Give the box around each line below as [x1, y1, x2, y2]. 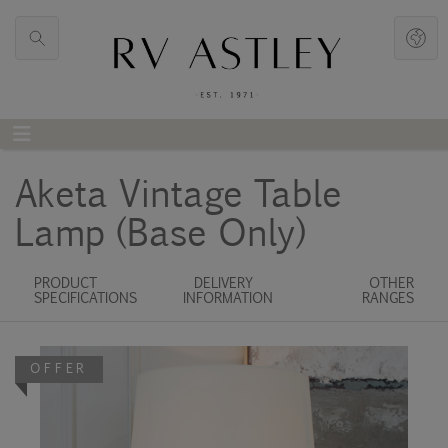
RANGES [362, 287, 415, 307]
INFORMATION [182, 287, 273, 307]
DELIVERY [194, 272, 254, 292]
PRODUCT [33, 272, 94, 292]
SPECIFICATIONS [33, 287, 137, 307]
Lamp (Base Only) [15, 204, 306, 258]
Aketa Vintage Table [15, 165, 335, 219]
